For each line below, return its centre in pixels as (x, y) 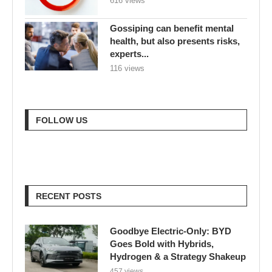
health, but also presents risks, (175, 41)
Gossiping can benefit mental (172, 28)
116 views (127, 68)
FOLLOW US (62, 120)
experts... (129, 53)
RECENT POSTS (69, 196)
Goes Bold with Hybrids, (162, 243)
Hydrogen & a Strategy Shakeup (178, 256)
